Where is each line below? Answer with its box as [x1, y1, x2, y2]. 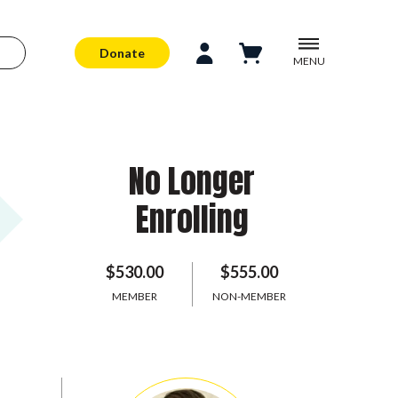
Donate [99, 44, 146, 60]
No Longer [129, 157, 255, 205]
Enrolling [135, 195, 249, 243]
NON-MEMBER [211, 290, 286, 303]
